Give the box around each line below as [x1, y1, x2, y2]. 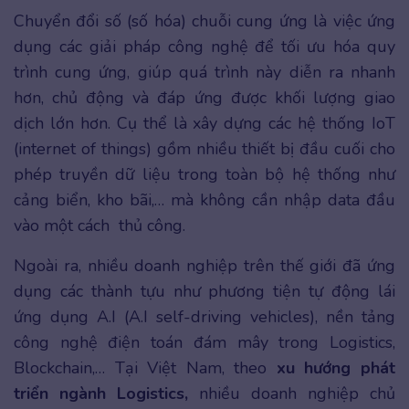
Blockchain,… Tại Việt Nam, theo [14, 357, 277, 380]
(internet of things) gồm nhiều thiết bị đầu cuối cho [14, 138, 395, 161]
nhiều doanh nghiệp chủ [199, 383, 395, 405]
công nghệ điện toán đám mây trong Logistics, [14, 331, 395, 354]
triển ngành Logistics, [14, 383, 199, 405]
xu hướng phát [276, 357, 396, 380]
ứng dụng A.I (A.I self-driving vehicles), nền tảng [14, 306, 395, 329]
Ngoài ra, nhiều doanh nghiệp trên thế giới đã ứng [14, 255, 395, 278]
